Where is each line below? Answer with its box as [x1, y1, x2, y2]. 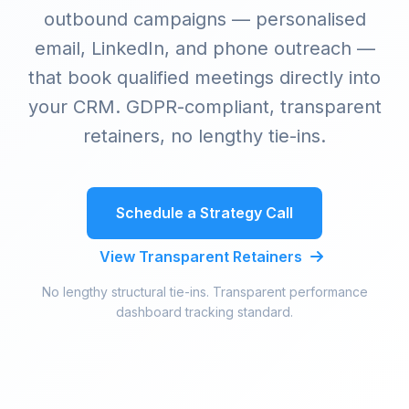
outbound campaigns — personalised [43, 7, 366, 30]
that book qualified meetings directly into [28, 66, 381, 89]
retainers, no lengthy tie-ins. [83, 124, 326, 147]
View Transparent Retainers [100, 246, 306, 266]
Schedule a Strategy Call [116, 203, 293, 222]
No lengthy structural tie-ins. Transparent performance [41, 283, 368, 299]
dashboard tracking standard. [116, 303, 293, 320]
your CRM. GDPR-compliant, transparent [27, 95, 382, 118]
